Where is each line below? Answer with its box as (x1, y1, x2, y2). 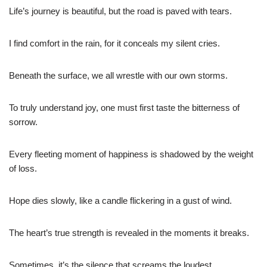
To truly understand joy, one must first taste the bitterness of (9, 102, 240, 113)
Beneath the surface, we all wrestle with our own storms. (9, 70, 228, 80)
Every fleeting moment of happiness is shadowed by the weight (9, 148, 253, 159)
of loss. (9, 163, 37, 173)
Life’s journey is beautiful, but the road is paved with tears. (9, 5, 232, 16)
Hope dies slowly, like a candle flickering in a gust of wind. (9, 195, 232, 206)
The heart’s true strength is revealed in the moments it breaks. (9, 227, 249, 238)
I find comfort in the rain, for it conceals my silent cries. (9, 38, 220, 48)
